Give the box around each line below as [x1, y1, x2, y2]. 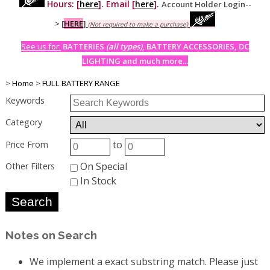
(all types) [106, 40, 142, 52]
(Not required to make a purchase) [88, 19, 188, 28]
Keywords [5, 94, 45, 106]
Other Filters [5, 160, 55, 172]
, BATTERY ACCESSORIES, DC [142, 40, 249, 52]
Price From [5, 139, 48, 151]
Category [5, 116, 42, 128]
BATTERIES [63, 40, 106, 52]
